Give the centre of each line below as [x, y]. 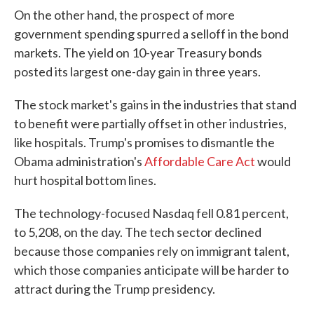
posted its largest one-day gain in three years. [137, 72]
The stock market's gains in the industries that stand [155, 105]
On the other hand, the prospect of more [124, 15]
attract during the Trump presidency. [115, 289]
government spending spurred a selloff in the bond [151, 34]
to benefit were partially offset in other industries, [150, 124]
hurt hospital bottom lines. [85, 180]
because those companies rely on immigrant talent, [152, 251]
